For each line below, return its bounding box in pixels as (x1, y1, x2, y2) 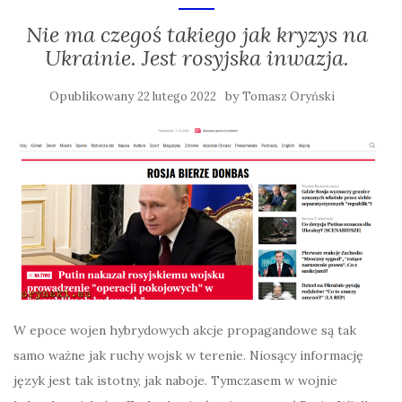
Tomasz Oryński (242, 89, 335, 105)
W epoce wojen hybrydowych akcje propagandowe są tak (13, 321, 356, 338)
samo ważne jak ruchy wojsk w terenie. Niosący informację (13, 346, 363, 363)
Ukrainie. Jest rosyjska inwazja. (44, 44, 349, 73)
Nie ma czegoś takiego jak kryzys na (25, 21, 368, 49)
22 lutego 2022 (137, 89, 216, 105)
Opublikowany (49, 88, 137, 105)
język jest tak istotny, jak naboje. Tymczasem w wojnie (13, 371, 337, 389)
